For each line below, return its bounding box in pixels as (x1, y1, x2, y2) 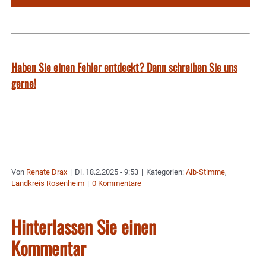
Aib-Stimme (186, 167, 225, 177)
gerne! (11, 75, 36, 91)
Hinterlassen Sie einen (11, 213, 156, 240)
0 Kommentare (92, 179, 141, 188)
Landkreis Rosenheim (11, 179, 84, 188)
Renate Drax (26, 167, 67, 177)
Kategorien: (146, 167, 186, 177)
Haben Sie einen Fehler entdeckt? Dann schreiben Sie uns (11, 59, 237, 75)
